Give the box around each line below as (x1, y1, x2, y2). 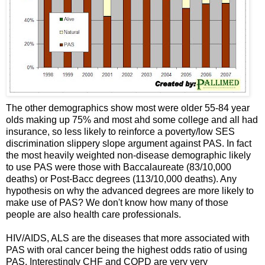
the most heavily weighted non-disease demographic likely (6, 150, 251, 161)
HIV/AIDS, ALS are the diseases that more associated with (6, 233, 250, 244)
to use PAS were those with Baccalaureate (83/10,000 (6, 162, 231, 173)
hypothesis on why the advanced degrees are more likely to (6, 186, 254, 196)
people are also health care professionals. (6, 209, 181, 220)
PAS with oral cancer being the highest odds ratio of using (6, 245, 247, 256)
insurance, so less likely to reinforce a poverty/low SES (6, 127, 235, 137)
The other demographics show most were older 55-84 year (6, 103, 250, 114)
